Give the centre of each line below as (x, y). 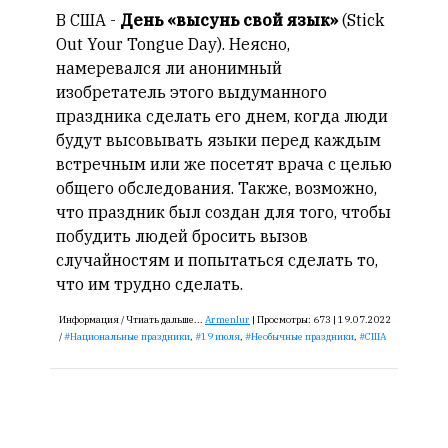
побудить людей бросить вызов (182, 236)
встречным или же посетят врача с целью (224, 164)
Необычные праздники (302, 336)
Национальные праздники (130, 336)
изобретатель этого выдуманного (191, 92)
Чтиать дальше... (165, 319)
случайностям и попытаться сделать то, (217, 260)
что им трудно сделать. (149, 284)
